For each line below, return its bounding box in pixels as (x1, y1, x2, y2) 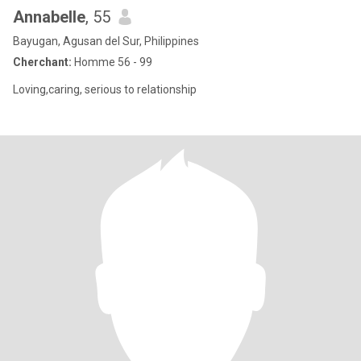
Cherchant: (13, 56, 72, 68)
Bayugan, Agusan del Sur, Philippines (13, 35, 199, 48)
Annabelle (13, 7, 85, 27)
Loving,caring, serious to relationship (13, 83, 197, 96)
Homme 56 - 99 (72, 56, 152, 68)
